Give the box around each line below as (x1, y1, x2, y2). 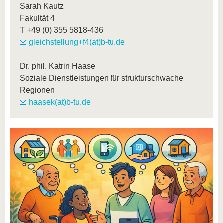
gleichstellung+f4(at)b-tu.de (29, 38, 125, 47)
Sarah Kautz (20, 2, 64, 11)
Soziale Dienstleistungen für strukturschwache (20, 74, 183, 83)
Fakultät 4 (20, 14, 55, 23)
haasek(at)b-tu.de (29, 98, 91, 107)
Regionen (20, 86, 55, 95)
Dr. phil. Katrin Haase (20, 62, 95, 71)
